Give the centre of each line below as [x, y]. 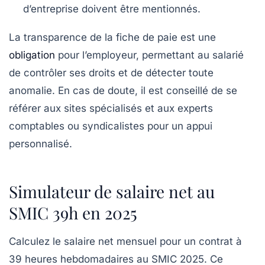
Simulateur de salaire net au [112, 192]
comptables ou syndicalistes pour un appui [111, 126]
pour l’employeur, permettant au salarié [149, 55]
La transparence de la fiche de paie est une [112, 38]
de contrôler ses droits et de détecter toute [111, 73]
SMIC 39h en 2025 [73, 213]
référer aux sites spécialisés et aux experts [111, 109]
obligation [32, 55]
